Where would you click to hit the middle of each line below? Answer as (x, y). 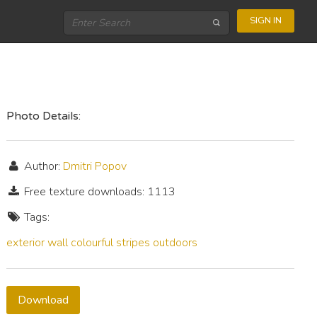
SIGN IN (266, 20)
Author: (42, 166)
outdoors (175, 243)
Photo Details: (44, 116)
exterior (26, 243)
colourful (92, 243)
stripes (133, 243)
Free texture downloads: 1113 (98, 192)
